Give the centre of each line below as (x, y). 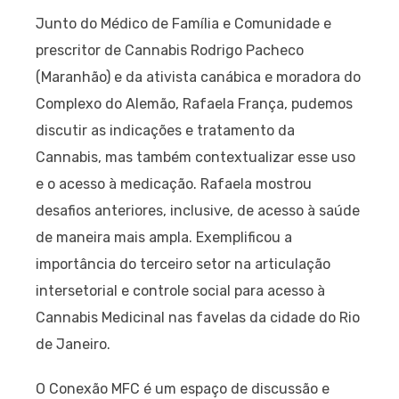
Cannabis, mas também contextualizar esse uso (195, 157)
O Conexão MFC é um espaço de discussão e (183, 388)
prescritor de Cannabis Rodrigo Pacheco (170, 50)
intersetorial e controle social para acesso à (180, 290)
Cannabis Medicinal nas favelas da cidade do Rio (198, 317)
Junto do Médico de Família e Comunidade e (183, 23)
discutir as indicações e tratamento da (165, 130)
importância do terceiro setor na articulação (183, 264)
